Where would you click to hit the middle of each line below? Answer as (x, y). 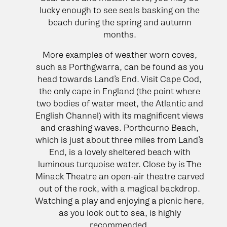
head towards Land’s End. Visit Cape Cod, (120, 79)
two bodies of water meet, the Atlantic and (120, 103)
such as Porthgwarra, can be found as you (120, 67)
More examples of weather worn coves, (120, 54)
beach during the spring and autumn (120, 22)
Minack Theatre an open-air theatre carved (120, 176)
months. (120, 34)
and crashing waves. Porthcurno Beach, (120, 127)
